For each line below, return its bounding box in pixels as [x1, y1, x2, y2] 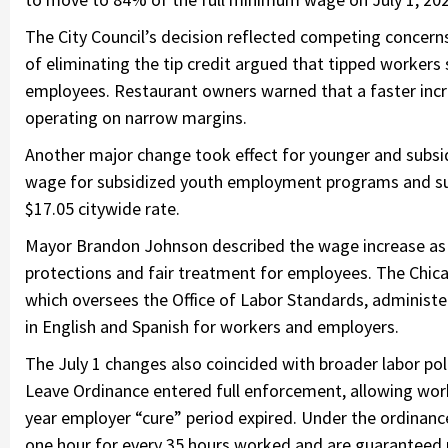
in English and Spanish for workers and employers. [25, 314, 399, 338]
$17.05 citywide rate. [25, 196, 180, 220]
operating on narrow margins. [25, 105, 247, 129]
